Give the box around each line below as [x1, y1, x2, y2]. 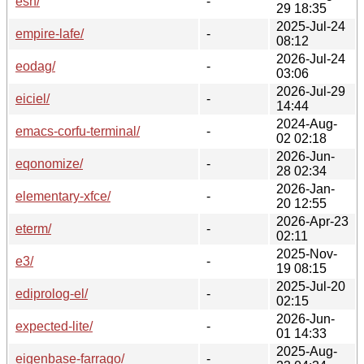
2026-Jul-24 [276, 51, 345, 66]
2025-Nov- [276, 246, 337, 261]
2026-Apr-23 [276, 214, 349, 228]
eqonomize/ [15, 156, 83, 171]
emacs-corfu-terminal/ [15, 123, 140, 138]
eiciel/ [15, 91, 50, 106]
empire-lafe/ [15, 26, 84, 41]
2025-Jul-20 [276, 279, 345, 293]
